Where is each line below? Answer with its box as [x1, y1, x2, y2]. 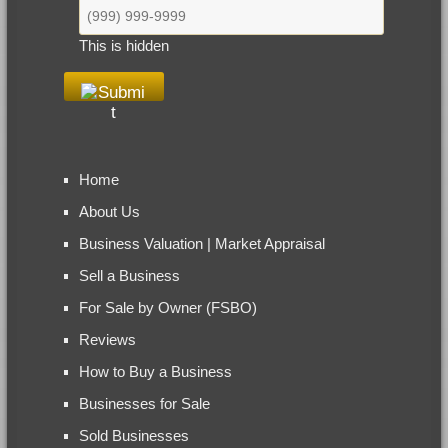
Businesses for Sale [78, 394, 210, 412]
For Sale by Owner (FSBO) [78, 298, 257, 316]
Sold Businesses [78, 426, 189, 444]
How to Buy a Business [78, 362, 232, 380]
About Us [78, 202, 140, 220]
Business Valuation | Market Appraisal [78, 234, 325, 252]
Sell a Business [78, 266, 180, 284]
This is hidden [78, 36, 169, 54]
